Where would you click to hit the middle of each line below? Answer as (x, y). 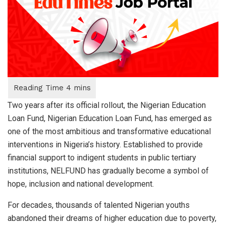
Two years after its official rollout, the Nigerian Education (107, 105)
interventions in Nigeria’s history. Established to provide (105, 144)
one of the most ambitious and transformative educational (109, 131)
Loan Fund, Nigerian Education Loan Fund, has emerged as (110, 118)
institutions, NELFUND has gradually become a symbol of (108, 171)
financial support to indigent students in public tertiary (102, 157)
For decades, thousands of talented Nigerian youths (99, 205)
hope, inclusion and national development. (81, 184)
